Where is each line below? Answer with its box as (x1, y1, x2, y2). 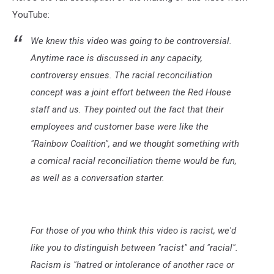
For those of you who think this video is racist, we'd (31, 224, 236, 236)
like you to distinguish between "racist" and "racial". (31, 242, 238, 253)
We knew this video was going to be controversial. (31, 35, 232, 46)
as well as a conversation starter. (31, 172, 165, 183)
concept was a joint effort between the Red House (31, 86, 231, 98)
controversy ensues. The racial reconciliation (31, 69, 212, 81)
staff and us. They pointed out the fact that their (31, 103, 224, 115)
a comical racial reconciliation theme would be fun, (31, 155, 237, 166)
